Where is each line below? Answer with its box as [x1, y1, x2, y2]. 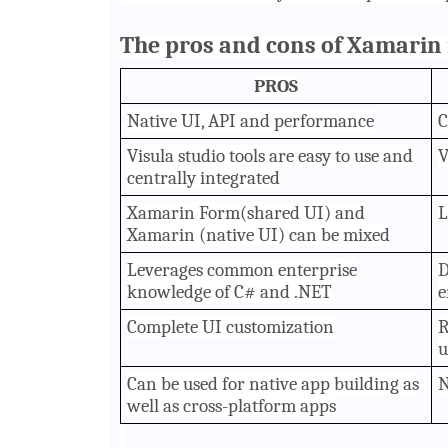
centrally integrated [127, 166, 281, 189]
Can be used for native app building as [127, 372, 420, 395]
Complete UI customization [127, 315, 335, 338]
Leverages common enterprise [127, 258, 358, 281]
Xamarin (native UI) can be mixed [127, 223, 391, 246]
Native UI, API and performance [127, 109, 375, 132]
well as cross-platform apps [127, 394, 337, 417]
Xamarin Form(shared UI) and [127, 201, 366, 224]
